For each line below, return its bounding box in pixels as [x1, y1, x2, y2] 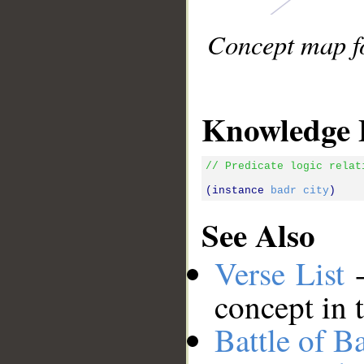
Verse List [214, 251, 344, 294]
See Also [201, 211, 315, 258]
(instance [206, 184, 271, 197]
